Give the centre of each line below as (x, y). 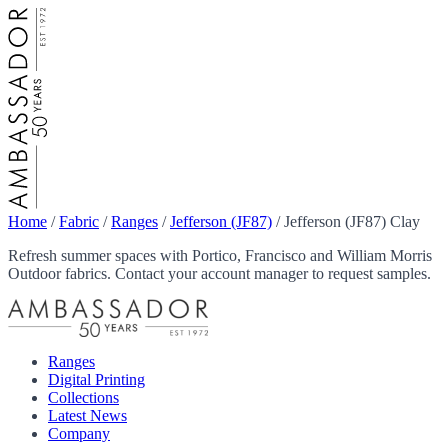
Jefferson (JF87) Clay (352, 221)
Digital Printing (96, 380)
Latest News (87, 416)
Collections (83, 398)
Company (79, 434)
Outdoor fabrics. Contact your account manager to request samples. (219, 273)
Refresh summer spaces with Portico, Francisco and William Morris (220, 255)
